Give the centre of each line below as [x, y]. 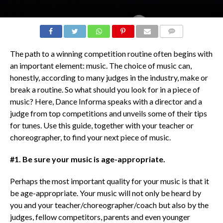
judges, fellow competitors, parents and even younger [100, 217]
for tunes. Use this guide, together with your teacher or [102, 125]
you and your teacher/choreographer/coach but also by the [109, 205]
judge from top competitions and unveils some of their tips [108, 113]
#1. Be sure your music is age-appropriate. [87, 159]
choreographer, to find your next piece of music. [90, 137]
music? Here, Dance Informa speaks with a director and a [106, 102]
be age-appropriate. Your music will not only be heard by [105, 193]
